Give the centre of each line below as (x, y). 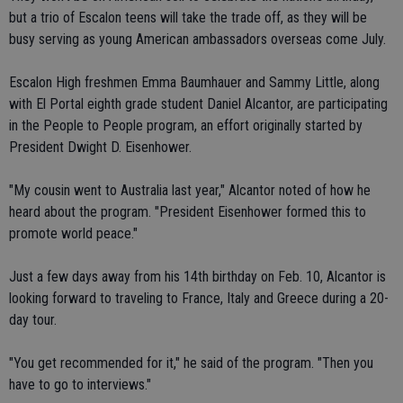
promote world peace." (73, 233)
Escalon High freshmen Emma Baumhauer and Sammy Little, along (194, 82)
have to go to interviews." (80, 385)
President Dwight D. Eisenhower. (100, 147)
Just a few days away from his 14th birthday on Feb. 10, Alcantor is (197, 277)
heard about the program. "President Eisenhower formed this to (188, 212)
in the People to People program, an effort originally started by (186, 125)
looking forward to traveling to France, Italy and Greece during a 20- (199, 298)
